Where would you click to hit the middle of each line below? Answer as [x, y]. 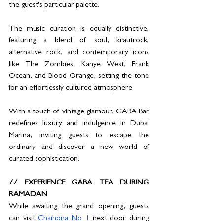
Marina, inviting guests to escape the [79, 135]
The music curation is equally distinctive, [79, 29]
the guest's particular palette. [54, 5]
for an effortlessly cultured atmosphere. [71, 88]
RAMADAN [28, 195]
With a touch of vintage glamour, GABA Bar [79, 112]
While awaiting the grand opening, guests [79, 206]
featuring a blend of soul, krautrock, [79, 41]
